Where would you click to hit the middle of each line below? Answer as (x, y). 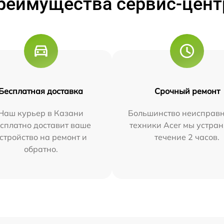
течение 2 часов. (187, 137)
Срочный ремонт (187, 91)
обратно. (41, 149)
